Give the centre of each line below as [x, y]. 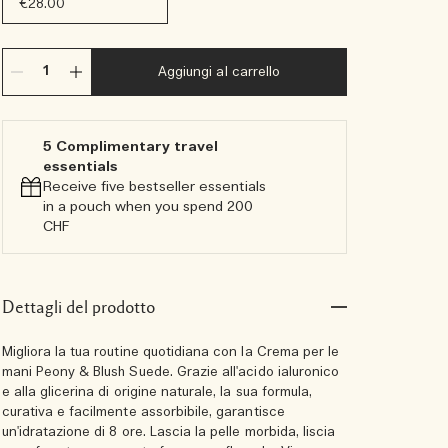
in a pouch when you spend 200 [147, 207]
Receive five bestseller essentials [154, 187]
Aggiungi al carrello [219, 72]
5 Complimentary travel [130, 147]
